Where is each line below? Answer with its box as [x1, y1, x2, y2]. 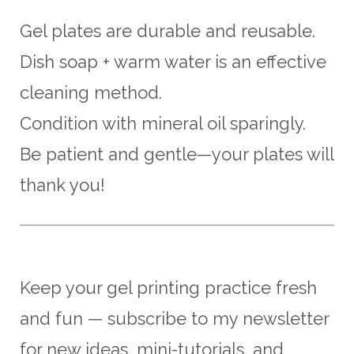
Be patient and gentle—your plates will [20, 143, 333, 164]
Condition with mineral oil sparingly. [20, 112, 306, 134]
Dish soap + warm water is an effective [20, 51, 326, 72]
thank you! [20, 174, 105, 195]
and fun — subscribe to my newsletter [20, 307, 329, 329]
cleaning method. [20, 81, 162, 103]
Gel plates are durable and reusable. [20, 20, 315, 41]
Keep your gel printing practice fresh [20, 277, 317, 298]
